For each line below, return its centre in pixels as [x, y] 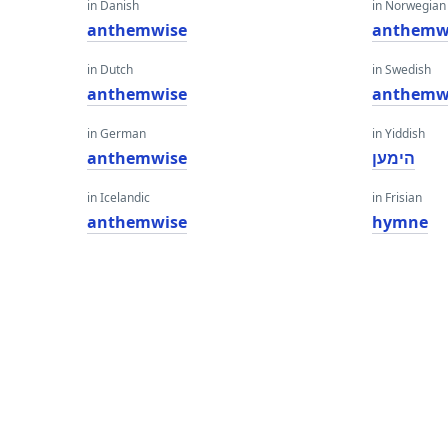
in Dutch [110, 69]
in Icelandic [118, 197]
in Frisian [397, 197]
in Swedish [402, 69]
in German [116, 133]
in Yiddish [399, 133]
